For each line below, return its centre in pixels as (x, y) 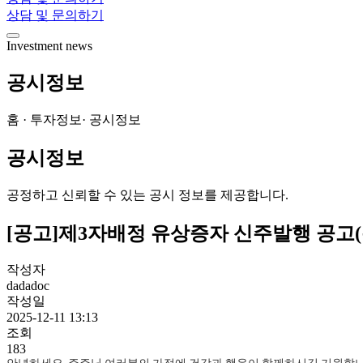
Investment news (49, 46)
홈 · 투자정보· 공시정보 (74, 119)
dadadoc (28, 286)
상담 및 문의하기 (55, 15)
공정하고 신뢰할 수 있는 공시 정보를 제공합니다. (147, 194)
